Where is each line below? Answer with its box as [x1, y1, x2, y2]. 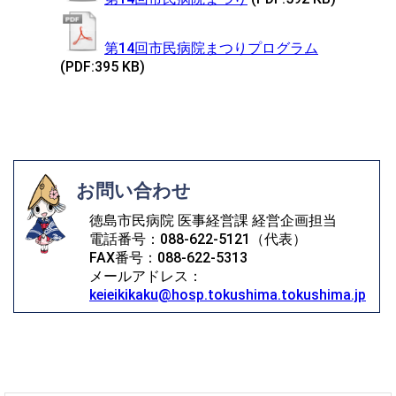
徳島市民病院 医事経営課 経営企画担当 [89, 211, 337, 229]
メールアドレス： [89, 267, 202, 285]
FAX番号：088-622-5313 [89, 248, 247, 266]
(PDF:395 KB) [60, 57, 145, 75]
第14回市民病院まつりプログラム [104, 39, 318, 57]
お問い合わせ [76, 179, 191, 201]
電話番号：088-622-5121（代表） [89, 230, 307, 247]
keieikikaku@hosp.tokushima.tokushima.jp [89, 286, 366, 303]
